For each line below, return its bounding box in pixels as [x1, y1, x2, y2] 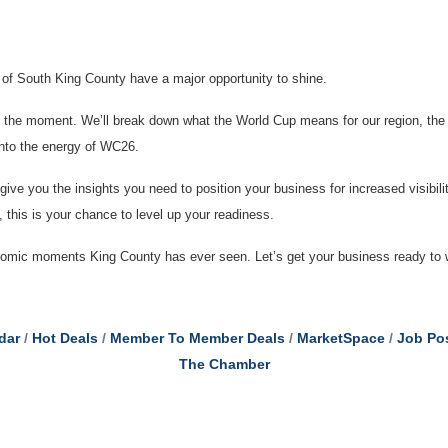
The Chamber [178, 356, 270, 372]
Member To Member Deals [109, 330, 285, 346]
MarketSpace [296, 330, 385, 346]
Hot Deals [31, 330, 98, 346]
